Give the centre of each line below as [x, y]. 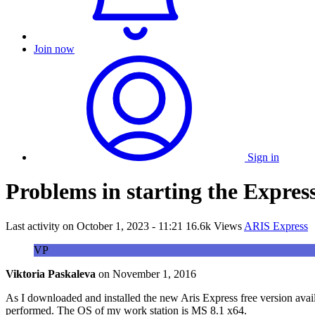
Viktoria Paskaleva [51, 274]
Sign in [263, 157]
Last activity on [41, 226]
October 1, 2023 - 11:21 [130, 226]
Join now [54, 49]
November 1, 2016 [154, 274]
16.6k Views [214, 226]
